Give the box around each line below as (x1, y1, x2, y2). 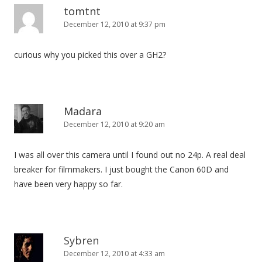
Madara (64, 104, 102, 118)
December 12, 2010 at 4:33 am (64, 249, 165, 258)
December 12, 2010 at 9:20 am (64, 119, 165, 129)
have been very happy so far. (14, 178, 123, 189)
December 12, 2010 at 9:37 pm (64, 19, 166, 29)
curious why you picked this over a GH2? (14, 49, 166, 60)
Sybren (64, 233, 99, 247)
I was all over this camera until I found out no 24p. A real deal (14, 149, 246, 160)
